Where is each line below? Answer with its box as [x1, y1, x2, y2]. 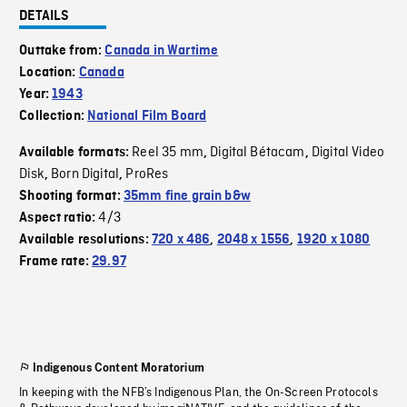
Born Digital [51, 165, 120, 184]
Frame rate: [19, 254, 93, 270]
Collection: [19, 109, 88, 124]
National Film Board [87, 109, 207, 124]
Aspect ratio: [19, 211, 99, 226]
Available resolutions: [19, 233, 152, 248]
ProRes [125, 165, 169, 184]
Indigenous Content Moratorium [33, 362, 204, 375]
